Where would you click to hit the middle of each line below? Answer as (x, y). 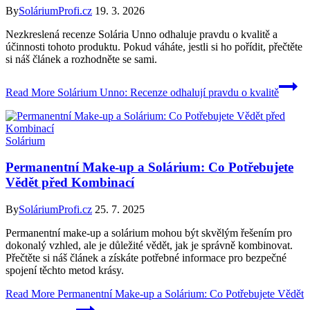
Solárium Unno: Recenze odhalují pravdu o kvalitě (167, 92)
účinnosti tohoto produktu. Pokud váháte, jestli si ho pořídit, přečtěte (154, 46)
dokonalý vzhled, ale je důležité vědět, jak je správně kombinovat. (149, 246)
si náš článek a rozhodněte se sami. (81, 59)
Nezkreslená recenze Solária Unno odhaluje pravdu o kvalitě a (142, 34)
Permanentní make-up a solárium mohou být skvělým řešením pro (149, 233)
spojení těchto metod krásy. (65, 271)
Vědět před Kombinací (70, 183)
